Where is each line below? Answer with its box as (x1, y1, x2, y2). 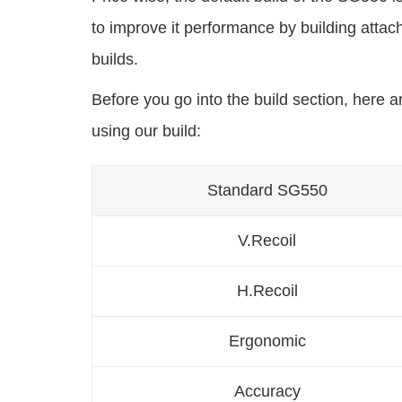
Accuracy (233, 381, 301, 400)
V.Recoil (238, 231, 296, 249)
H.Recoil (236, 281, 298, 300)
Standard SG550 (206, 180, 328, 199)
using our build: (92, 121, 201, 140)
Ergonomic (228, 331, 306, 350)
